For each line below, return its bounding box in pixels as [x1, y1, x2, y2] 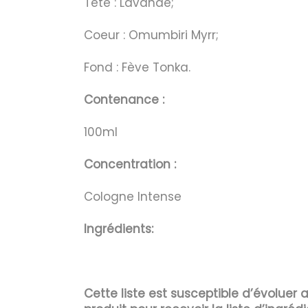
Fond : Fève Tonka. [84, 59, 190, 76]
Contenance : [84, 91, 164, 108]
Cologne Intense [84, 188, 181, 205]
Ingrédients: [84, 221, 153, 237]
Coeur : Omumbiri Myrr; [84, 27, 219, 43]
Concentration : [84, 156, 179, 173]
